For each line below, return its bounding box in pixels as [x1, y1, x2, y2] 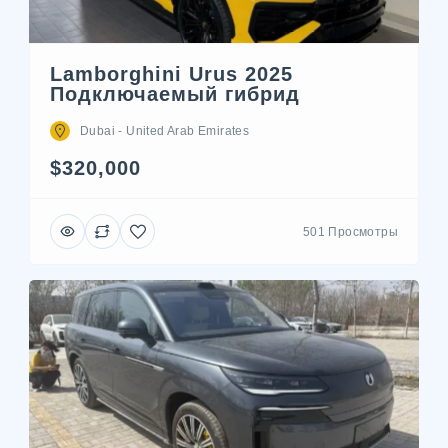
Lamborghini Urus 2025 [50, 63, 293, 86]
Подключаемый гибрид [50, 83, 300, 106]
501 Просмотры [302, 224, 398, 239]
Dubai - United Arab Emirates [80, 124, 250, 139]
